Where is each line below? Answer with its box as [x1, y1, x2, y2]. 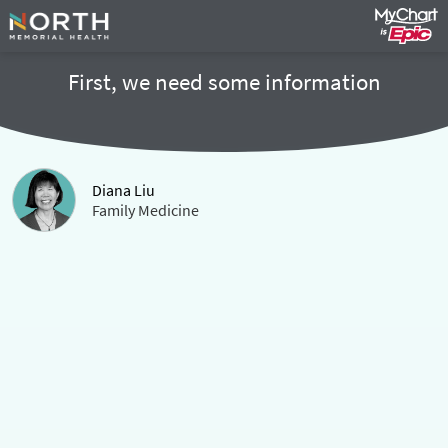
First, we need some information [67, 68, 381, 96]
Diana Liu [92, 180, 155, 200]
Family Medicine [92, 200, 199, 220]
